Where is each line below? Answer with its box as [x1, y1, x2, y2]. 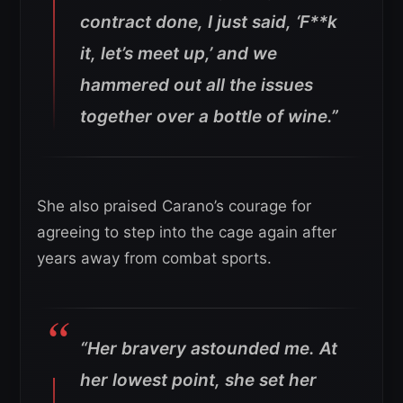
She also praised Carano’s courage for [37, 197, 311, 216]
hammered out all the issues [80, 75, 313, 96]
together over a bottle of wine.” [80, 106, 338, 128]
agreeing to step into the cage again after [37, 223, 336, 242]
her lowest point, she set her [80, 370, 317, 391]
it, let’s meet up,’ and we [80, 43, 277, 65]
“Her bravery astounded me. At [80, 338, 337, 360]
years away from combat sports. [37, 249, 272, 268]
